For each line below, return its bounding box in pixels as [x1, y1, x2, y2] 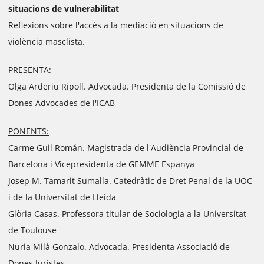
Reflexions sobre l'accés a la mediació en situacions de [8, 19, 223, 31]
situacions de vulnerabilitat [8, 3, 119, 14]
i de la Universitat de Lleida [8, 192, 116, 203]
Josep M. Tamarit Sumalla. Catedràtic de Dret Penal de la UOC [8, 175, 252, 186]
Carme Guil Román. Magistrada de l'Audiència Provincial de [8, 142, 243, 153]
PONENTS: [8, 126, 49, 137]
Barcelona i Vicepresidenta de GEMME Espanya [8, 159, 194, 170]
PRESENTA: [8, 64, 51, 75]
